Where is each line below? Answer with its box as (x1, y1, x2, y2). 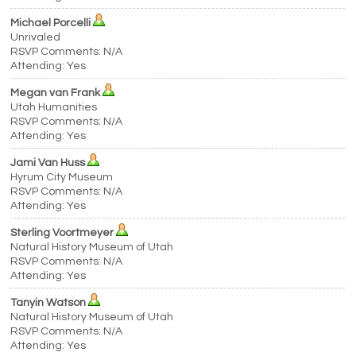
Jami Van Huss (10, 157, 86, 168)
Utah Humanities (10, 102, 98, 113)
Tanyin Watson (10, 297, 87, 308)
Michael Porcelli (10, 17, 91, 29)
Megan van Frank (10, 87, 101, 99)
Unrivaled (10, 32, 61, 43)
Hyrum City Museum (10, 172, 114, 183)
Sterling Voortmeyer (10, 227, 114, 238)
